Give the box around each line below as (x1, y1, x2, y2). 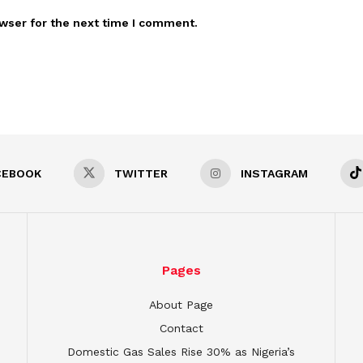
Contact (159, 321, 203, 335)
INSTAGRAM (241, 166, 308, 180)
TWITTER (114, 166, 168, 180)
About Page (149, 297, 213, 311)
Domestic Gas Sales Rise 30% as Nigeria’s (67, 344, 295, 358)
